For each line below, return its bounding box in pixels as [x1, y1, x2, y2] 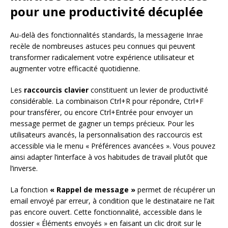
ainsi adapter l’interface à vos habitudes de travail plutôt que [10, 152, 208, 162]
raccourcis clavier [24, 84, 89, 95]
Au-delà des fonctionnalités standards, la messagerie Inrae [10, 30, 203, 40]
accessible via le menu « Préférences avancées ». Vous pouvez [10, 140, 215, 151]
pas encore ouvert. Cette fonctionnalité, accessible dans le [10, 207, 202, 217]
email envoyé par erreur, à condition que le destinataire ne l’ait [10, 195, 215, 206]
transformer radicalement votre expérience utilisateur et [10, 52, 194, 62]
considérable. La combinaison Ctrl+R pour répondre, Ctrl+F [10, 96, 204, 106]
